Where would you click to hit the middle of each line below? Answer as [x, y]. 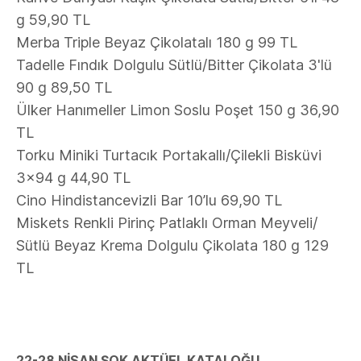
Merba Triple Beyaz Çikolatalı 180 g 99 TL [157, 42]
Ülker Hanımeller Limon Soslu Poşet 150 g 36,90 [178, 110]
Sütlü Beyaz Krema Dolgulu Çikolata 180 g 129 [172, 245]
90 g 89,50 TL [64, 87]
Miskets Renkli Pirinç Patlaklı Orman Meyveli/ [167, 223]
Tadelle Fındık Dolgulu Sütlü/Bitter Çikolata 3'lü [174, 65]
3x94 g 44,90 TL [73, 178]
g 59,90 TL [53, 20]
